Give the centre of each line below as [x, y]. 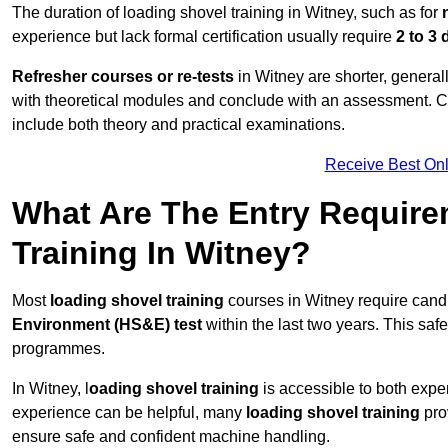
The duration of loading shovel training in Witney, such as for [227, 13]
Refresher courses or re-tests [123, 77]
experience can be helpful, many [129, 413]
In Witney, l [50, 389]
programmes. [58, 349]
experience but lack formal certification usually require [204, 37]
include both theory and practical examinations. [178, 125]
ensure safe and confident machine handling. [171, 437]
